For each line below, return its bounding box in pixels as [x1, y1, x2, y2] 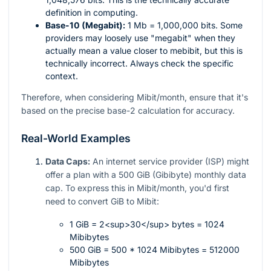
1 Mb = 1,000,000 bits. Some [125, 20, 243, 31]
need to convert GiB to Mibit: [45, 196, 159, 207]
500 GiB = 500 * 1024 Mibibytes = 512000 [70, 244, 240, 255]
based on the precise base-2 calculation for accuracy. [21, 105, 235, 116]
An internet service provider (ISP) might [90, 156, 249, 167]
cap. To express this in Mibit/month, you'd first [45, 183, 229, 194]
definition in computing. [45, 7, 138, 18]
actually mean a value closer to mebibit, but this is [45, 45, 243, 56]
